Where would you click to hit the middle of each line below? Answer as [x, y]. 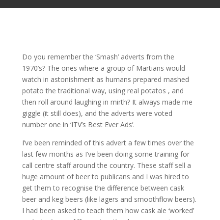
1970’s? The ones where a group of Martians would [103, 68]
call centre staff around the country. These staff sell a [106, 165]
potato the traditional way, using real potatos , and [103, 91]
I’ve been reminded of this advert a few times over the [108, 143]
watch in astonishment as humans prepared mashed [105, 79]
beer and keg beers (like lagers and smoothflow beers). [109, 199]
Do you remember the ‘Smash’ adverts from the [98, 57]
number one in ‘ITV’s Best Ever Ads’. [78, 124]
